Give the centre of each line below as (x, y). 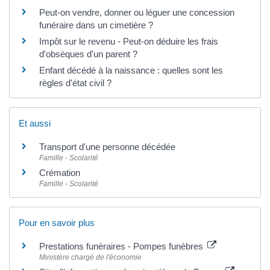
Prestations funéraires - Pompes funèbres (122, 246)
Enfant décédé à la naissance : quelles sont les (131, 70)
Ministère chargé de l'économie (90, 258)
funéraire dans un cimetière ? (96, 25)
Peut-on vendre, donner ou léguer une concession (137, 12)
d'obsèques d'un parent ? (88, 54)
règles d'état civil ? (75, 83)
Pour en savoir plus (57, 223)
